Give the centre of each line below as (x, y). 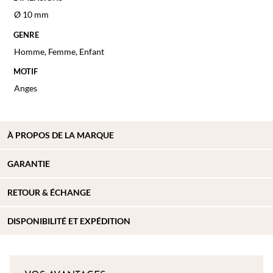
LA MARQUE (89, 135)
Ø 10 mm (32, 15)
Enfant (92, 51)
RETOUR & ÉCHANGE (49, 193)
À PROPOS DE (36, 135)
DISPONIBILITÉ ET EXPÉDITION (69, 221)
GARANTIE (29, 164)
